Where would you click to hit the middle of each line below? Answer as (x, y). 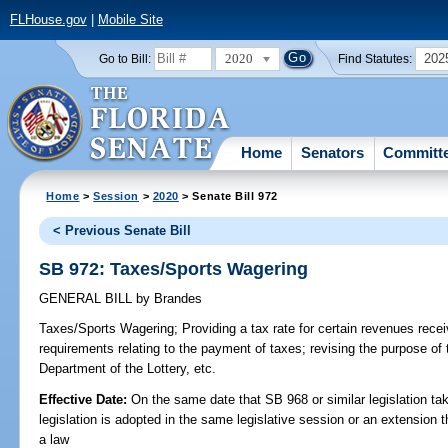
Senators (333, 152)
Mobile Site (130, 20)
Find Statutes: (375, 58)
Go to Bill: (124, 58)
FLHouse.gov (48, 20)
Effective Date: (85, 399)
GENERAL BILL (88, 299)
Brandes (176, 299)
